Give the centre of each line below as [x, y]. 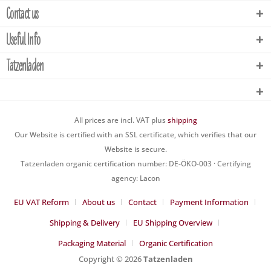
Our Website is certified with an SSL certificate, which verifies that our [135, 135]
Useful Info [23, 40]
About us [98, 202]
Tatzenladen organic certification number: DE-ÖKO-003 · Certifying [135, 164]
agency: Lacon [135, 178]
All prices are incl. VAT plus [121, 120]
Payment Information [209, 202]
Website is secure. [135, 149]
